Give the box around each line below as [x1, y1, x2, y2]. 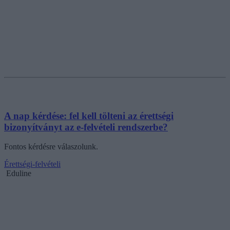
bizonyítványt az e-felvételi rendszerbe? [4, 121, 168, 132]
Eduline [6, 169, 31, 178]
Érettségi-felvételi [4, 160, 61, 169]
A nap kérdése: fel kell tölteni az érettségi [4, 110, 174, 121]
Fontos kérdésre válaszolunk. [4, 142, 98, 151]
